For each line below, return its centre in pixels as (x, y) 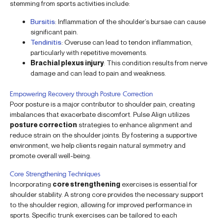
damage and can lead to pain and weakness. (98, 73)
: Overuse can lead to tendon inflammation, (127, 42)
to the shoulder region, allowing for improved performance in (101, 204)
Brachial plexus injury (67, 62)
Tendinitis (46, 42)
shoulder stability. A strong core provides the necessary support (107, 194)
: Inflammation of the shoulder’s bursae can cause (130, 21)
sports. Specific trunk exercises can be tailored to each (94, 215)
